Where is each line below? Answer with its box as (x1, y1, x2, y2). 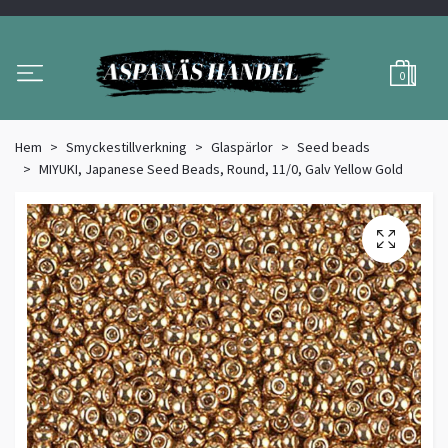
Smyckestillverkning (66, 138, 187, 157)
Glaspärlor (211, 138, 273, 157)
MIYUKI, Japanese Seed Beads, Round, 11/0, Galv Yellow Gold (39, 160, 403, 179)
